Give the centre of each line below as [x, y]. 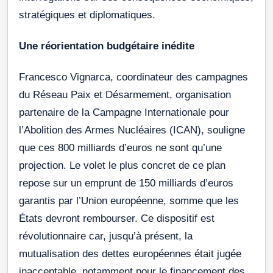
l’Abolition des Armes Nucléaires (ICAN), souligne [132, 130]
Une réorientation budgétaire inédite [107, 46]
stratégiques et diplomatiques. [87, 15]
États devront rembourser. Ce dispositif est [117, 219]
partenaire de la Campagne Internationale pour [124, 113]
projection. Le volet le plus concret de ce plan [122, 166]
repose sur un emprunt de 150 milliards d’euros [126, 183]
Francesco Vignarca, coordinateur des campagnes [133, 77]
